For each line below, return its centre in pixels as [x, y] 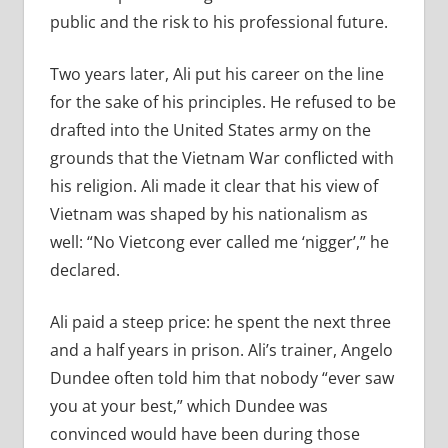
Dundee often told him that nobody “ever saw [221, 378]
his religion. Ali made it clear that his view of [213, 186]
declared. [84, 270]
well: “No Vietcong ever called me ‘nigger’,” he [219, 242]
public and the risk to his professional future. [218, 22]
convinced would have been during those [204, 434]
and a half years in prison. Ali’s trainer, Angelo [221, 350]
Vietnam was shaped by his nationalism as [208, 214]
